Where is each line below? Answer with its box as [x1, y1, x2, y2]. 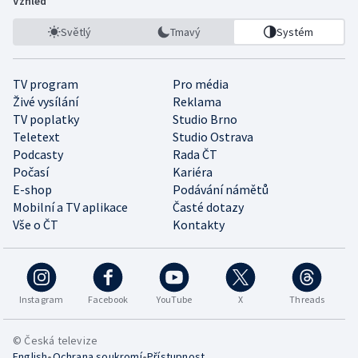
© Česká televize [13, 332, 98, 348]
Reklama [173, 93, 221, 109]
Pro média [173, 75, 229, 92]
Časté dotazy [173, 198, 244, 215]
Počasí [13, 163, 49, 180]
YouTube [156, 292, 193, 305]
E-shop [13, 181, 52, 197]
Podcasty [13, 145, 63, 162]
